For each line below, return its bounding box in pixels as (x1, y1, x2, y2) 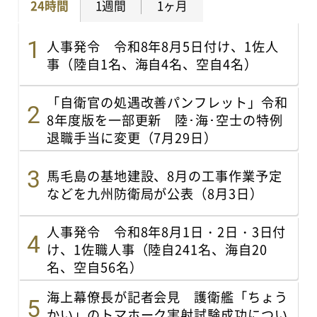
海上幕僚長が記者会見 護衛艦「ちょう (47, 287, 288, 306)
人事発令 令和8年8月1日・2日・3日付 (47, 222, 287, 241)
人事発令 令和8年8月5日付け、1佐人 (47, 36, 279, 55)
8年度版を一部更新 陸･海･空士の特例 (47, 110, 283, 129)
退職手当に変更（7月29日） (47, 127, 217, 146)
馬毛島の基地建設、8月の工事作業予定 (47, 166, 282, 185)
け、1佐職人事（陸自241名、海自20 (47, 240, 267, 259)
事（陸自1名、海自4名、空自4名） (47, 54, 258, 73)
